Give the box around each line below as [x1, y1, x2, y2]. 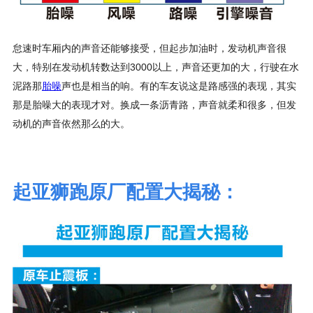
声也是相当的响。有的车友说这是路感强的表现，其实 [61, 80, 296, 92]
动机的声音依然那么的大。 [12, 118, 130, 130]
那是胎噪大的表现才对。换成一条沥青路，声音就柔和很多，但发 [12, 99, 296, 111]
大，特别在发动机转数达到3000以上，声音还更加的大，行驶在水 [12, 61, 299, 73]
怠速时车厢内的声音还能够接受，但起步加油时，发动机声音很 [12, 43, 286, 54]
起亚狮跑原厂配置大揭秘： [12, 181, 239, 203]
